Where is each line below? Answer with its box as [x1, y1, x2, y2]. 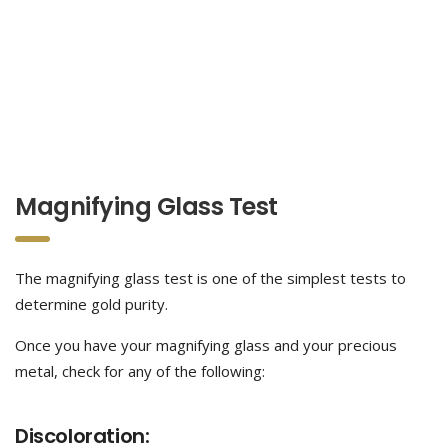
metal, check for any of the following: [15, 361, 265, 381]
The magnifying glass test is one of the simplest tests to [15, 268, 406, 288]
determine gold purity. [15, 294, 168, 314]
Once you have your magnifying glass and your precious [15, 335, 397, 355]
